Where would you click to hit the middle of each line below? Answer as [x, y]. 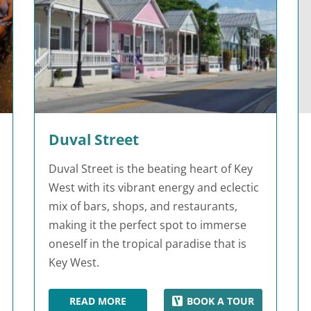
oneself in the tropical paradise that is [148, 243]
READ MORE [98, 301]
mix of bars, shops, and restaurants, [143, 206]
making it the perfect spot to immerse [148, 225]
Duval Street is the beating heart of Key [151, 168]
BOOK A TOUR [221, 301]
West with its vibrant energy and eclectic [154, 187]
